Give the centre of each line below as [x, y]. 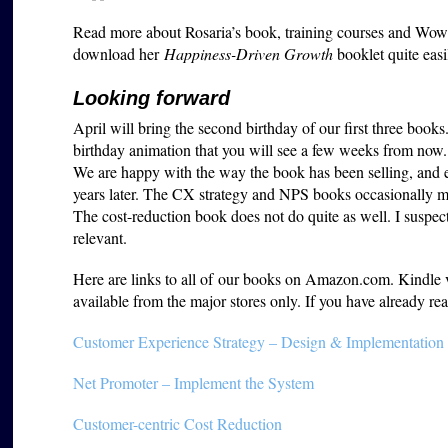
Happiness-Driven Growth [249, 54]
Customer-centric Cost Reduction [178, 424]
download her [119, 54]
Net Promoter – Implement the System [194, 383]
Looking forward [152, 98]
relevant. [100, 237]
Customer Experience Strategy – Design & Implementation [259, 342]
